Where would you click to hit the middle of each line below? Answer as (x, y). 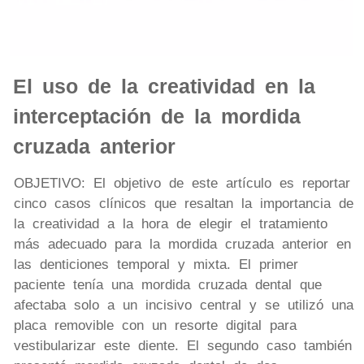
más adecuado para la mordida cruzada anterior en (182, 244)
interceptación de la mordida (157, 116)
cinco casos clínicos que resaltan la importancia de (184, 203)
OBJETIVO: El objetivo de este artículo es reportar (182, 183)
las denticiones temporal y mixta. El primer (156, 264)
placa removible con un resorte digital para (155, 325)
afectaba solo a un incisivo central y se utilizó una (184, 305)
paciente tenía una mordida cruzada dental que (168, 284)
